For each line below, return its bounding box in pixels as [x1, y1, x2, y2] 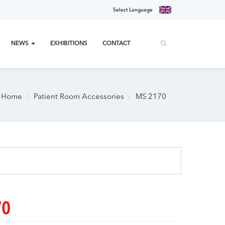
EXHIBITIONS [50, 41, 87, 47]
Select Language [113, 7, 153, 13]
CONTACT [102, 41, 131, 47]
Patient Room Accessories [34, 93, 124, 101]
